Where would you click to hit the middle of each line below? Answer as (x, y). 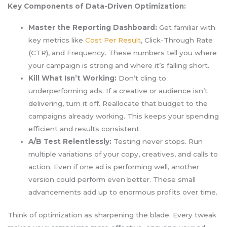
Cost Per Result (113, 40)
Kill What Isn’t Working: (73, 78)
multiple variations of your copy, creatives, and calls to (123, 154)
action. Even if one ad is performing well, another (114, 166)
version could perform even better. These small (112, 179)
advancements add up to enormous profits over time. (123, 192)
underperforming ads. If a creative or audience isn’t (118, 90)
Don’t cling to (142, 78)
